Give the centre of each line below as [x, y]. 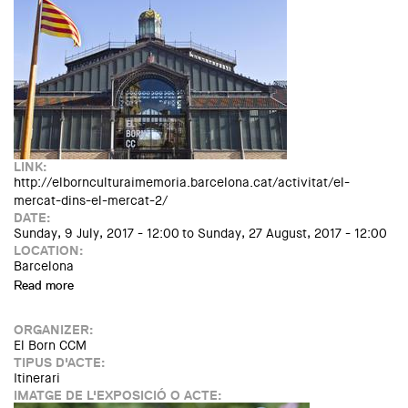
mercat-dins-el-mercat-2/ [91, 201]
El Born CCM [50, 346]
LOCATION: [50, 250]
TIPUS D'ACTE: [61, 362]
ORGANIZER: [55, 330]
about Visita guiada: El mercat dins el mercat [197, 285]
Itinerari [37, 378]
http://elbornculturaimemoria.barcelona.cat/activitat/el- [182, 183]
